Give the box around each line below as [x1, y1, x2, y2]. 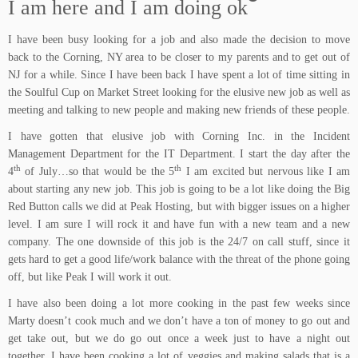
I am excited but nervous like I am [181, 165, 351, 177]
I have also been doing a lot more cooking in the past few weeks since [8, 297, 350, 309]
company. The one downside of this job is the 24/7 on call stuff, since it [8, 236, 350, 248]
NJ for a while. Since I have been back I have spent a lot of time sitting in [8, 69, 350, 81]
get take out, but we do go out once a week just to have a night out [8, 332, 350, 344]
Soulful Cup [25, 86, 80, 98]
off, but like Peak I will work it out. [8, 271, 172, 283]
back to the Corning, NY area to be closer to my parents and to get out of [8, 51, 350, 63]
